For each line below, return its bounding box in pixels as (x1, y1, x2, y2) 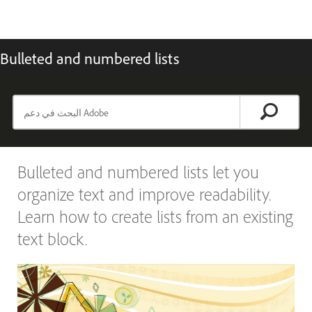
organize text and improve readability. (17, 183, 271, 205)
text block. (17, 228, 87, 249)
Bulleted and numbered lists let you (17, 161, 259, 182)
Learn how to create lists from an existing (17, 205, 293, 227)
